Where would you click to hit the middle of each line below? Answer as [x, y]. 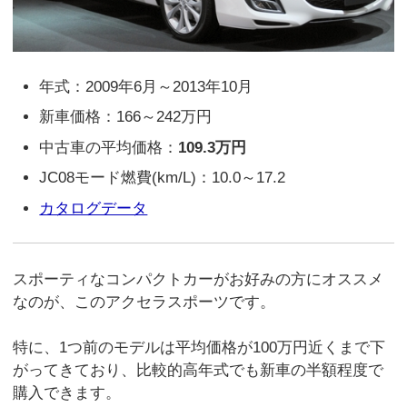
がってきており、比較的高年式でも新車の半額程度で [199, 371]
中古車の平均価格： [109, 147]
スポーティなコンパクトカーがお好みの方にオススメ [199, 279]
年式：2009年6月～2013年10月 [146, 86]
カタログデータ [94, 208]
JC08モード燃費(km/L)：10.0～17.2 [163, 178]
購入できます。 [67, 393]
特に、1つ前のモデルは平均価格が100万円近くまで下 [199, 348]
